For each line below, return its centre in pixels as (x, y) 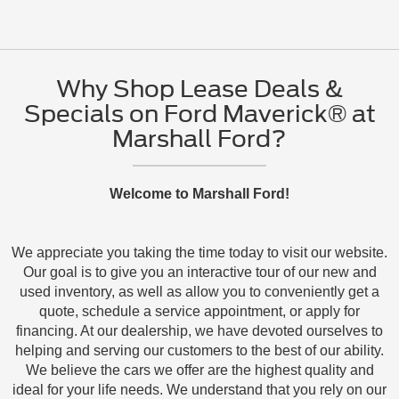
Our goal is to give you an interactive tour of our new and (199, 273)
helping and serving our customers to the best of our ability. (199, 351)
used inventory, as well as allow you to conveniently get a (199, 292)
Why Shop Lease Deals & (199, 89)
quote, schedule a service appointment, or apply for (199, 312)
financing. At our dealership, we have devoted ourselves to (199, 331)
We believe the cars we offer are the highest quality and (199, 370)
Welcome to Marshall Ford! (199, 194)
